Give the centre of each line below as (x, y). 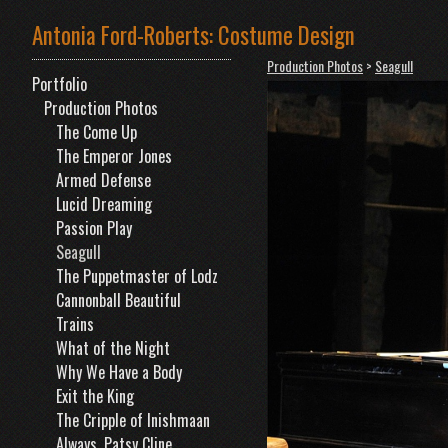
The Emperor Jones (114, 156)
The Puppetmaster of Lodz (137, 276)
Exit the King (95, 396)
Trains (75, 324)
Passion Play (94, 228)
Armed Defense (103, 180)
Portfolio (59, 84)
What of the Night (113, 348)
